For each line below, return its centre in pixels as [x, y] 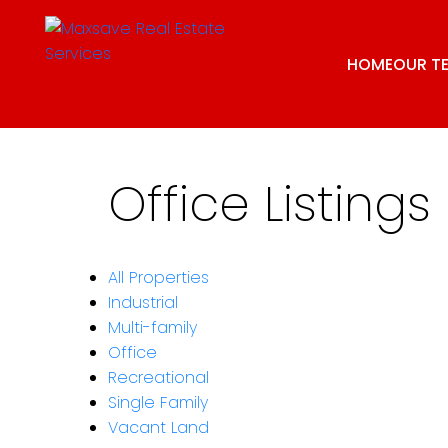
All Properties [158, 277]
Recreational [158, 377]
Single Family [157, 402]
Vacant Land [158, 427]
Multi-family [152, 327]
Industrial [142, 302]
